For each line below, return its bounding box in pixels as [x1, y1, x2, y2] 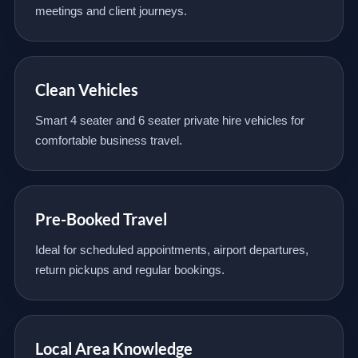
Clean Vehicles [35, 80, 138, 99]
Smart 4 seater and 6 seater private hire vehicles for [35, 113, 304, 127]
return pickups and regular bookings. [35, 263, 225, 276]
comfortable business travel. [35, 133, 182, 147]
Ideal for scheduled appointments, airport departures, [35, 243, 308, 257]
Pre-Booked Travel [35, 209, 167, 229]
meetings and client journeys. [35, 4, 187, 18]
